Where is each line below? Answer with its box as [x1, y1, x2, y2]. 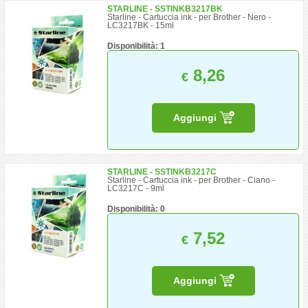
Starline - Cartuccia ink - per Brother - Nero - [107, 12, 272, 22]
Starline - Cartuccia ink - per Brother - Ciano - [107, 175, 276, 185]
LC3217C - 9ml [107, 184, 165, 193]
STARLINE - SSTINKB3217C [107, 167, 217, 177]
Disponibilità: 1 [107, 41, 166, 51]
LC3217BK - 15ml [107, 21, 175, 30]
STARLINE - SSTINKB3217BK [107, 4, 223, 14]
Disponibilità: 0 [107, 204, 166, 214]
